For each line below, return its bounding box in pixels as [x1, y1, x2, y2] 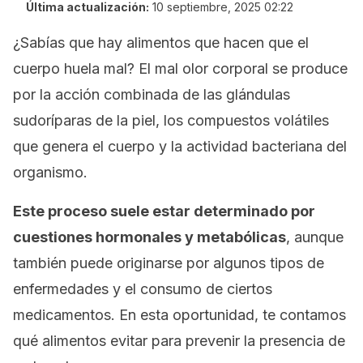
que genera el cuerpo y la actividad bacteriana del [13, 138, 347, 155]
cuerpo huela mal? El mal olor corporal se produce [13, 60, 348, 77]
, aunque [286, 228, 344, 246]
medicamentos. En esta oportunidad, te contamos [13, 306, 346, 323]
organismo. [13, 164, 88, 181]
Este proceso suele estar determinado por [13, 203, 315, 220]
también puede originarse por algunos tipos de [13, 254, 324, 271]
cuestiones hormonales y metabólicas [13, 228, 286, 246]
